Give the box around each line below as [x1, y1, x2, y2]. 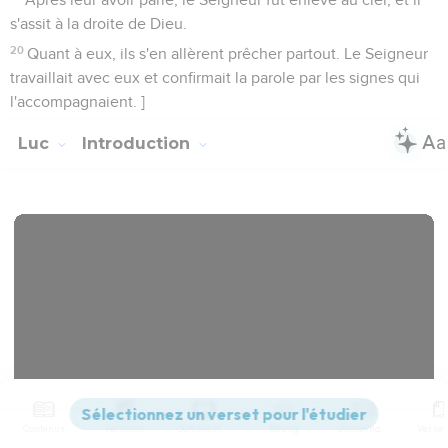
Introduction [82, 133, 195, 153]
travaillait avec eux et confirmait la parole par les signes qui [10, 69, 420, 86]
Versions [104, 422, 144, 435]
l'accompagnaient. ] [10, 93, 145, 110]
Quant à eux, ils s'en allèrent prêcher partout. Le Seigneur [27, 45, 429, 62]
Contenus [23, 422, 65, 435]
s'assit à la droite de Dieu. [10, 15, 187, 32]
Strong [269, 422, 299, 435]
